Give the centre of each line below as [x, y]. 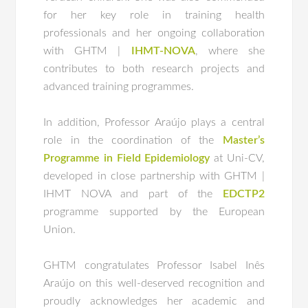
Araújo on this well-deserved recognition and [154, 283]
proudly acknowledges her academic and [154, 301]
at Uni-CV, [237, 158]
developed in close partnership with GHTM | [154, 176]
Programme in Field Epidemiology [127, 158]
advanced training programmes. [119, 86]
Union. [60, 229]
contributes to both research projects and [154, 68]
